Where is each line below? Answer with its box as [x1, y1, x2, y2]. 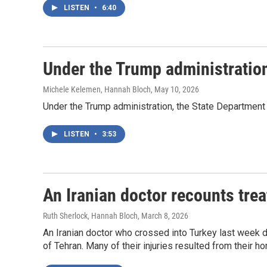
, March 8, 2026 [138, 211, 188, 221]
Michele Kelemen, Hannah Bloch [43, 85, 151, 94]
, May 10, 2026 [151, 85, 199, 94]
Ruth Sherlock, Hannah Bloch [43, 211, 138, 221]
